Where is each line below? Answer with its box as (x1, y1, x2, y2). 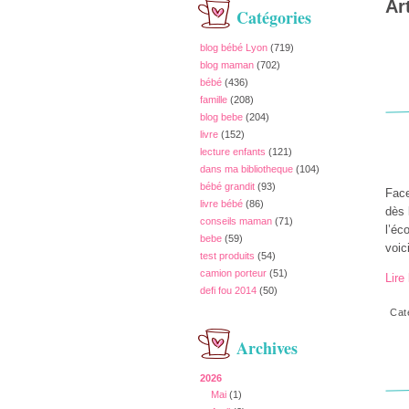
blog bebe (200, 111, 243, 122)
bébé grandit (200, 181, 255, 192)
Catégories (236, 5, 311, 29)
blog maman (200, 59, 254, 70)
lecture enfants (200, 146, 266, 157)
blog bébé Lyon (200, 42, 267, 53)
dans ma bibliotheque (200, 163, 293, 174)
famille (200, 94, 227, 105)
